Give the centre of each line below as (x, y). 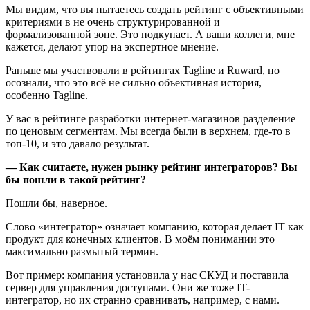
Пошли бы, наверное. (56, 203)
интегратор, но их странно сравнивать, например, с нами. (143, 300)
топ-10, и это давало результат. (77, 143)
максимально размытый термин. (82, 251)
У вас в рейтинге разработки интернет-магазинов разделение (151, 118)
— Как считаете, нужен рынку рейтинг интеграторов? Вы (152, 167)
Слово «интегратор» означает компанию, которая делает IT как (155, 226)
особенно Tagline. (47, 95)
